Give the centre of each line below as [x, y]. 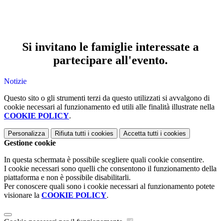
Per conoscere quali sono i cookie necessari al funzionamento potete [109, 186]
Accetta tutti [141, 133]
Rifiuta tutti [70, 133]
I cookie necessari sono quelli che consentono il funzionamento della [110, 168]
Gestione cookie [30, 143]
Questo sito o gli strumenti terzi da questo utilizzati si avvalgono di [107, 98]
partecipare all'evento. [110, 60]
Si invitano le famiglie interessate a [110, 47]
